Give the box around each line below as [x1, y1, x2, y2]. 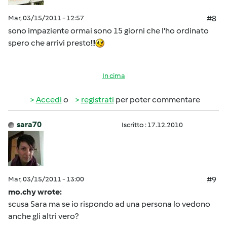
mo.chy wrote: [8, 187, 62, 197]
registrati [81, 95, 114, 104]
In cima [102, 71, 125, 80]
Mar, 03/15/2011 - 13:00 [8, 175, 84, 183]
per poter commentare [113, 95, 200, 104]
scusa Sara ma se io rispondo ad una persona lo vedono [8, 199, 210, 209]
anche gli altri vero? [8, 211, 79, 221]
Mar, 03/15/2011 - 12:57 [8, 14, 84, 22]
